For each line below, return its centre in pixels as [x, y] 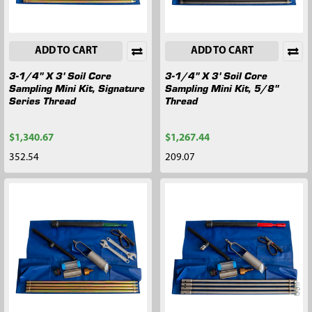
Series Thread [42, 100]
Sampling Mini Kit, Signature [77, 87]
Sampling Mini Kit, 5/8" [222, 87]
